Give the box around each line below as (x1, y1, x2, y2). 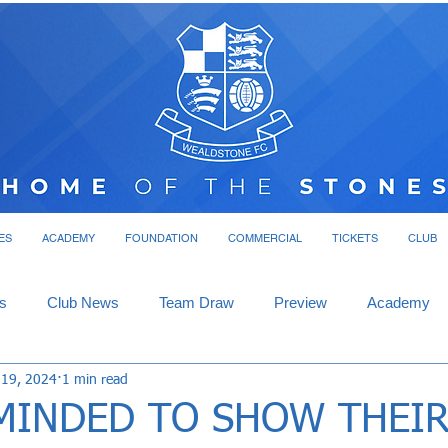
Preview (274, 294, 327, 311)
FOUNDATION (124, 231, 198, 245)
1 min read (62, 372, 128, 387)
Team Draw (159, 294, 234, 311)
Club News (47, 294, 119, 311)
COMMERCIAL (227, 231, 302, 245)
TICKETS (331, 231, 378, 245)
